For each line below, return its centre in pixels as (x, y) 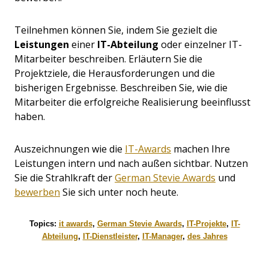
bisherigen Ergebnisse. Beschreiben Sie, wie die (121, 88)
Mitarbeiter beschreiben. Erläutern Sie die (108, 59)
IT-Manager (162, 237)
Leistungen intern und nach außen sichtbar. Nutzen (131, 164)
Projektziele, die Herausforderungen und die (115, 74)
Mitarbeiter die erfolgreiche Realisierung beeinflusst (132, 102)
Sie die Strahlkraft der (65, 178)
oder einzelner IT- (200, 45)
